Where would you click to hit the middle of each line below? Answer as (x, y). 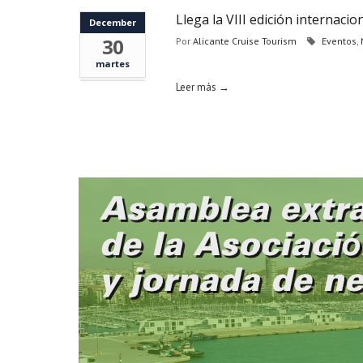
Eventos (339, 41)
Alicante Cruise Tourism (245, 41)
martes (113, 64)
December (113, 22)
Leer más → (203, 87)
